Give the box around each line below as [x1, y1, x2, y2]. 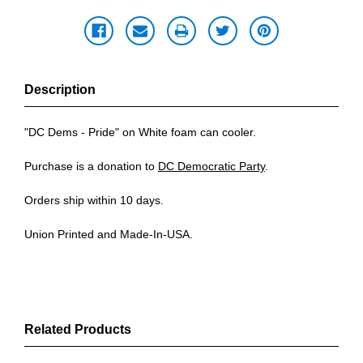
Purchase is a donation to [24, 160, 158, 173]
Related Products [24, 322, 131, 337]
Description [24, 83, 96, 97]
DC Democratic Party [158, 160, 265, 173]
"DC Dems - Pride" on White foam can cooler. [24, 126, 256, 139]
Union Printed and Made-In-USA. [24, 228, 193, 241]
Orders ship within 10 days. [24, 194, 164, 207]
